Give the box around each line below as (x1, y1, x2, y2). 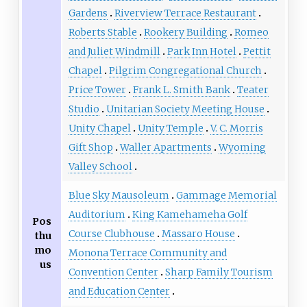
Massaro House (161, 228, 235, 241)
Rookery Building (143, 26, 228, 39)
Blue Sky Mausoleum (68, 189, 169, 202)
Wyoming (218, 141, 266, 154)
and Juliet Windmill (68, 45, 160, 58)
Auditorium (68, 208, 125, 221)
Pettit (243, 45, 271, 58)
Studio (68, 103, 99, 116)
